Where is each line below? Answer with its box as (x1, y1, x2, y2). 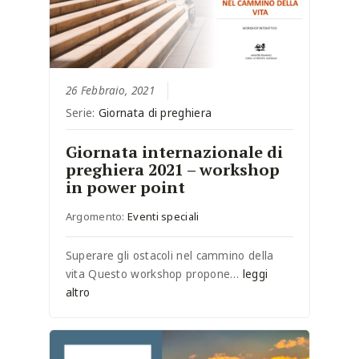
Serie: (65, 105, 99, 120)
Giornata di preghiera (98, 105, 212, 120)
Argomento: (65, 208, 128, 224)
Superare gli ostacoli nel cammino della (65, 248, 274, 263)
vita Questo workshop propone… (65, 266, 243, 281)
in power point (65, 175, 185, 198)
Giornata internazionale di (65, 140, 283, 163)
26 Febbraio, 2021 (65, 83, 155, 98)
